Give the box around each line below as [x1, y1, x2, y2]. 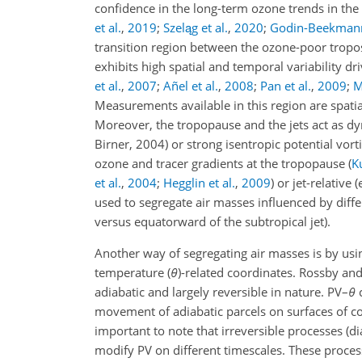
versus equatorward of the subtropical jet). [95, 213, 330, 229]
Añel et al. [163, 78, 218, 94]
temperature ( [95, 264, 170, 280]
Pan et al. [260, 78, 311, 94]
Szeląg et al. [163, 19, 228, 36]
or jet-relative [274, 175, 355, 191]
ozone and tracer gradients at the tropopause [95, 155, 348, 171]
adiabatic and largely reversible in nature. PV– [95, 284, 348, 300]
